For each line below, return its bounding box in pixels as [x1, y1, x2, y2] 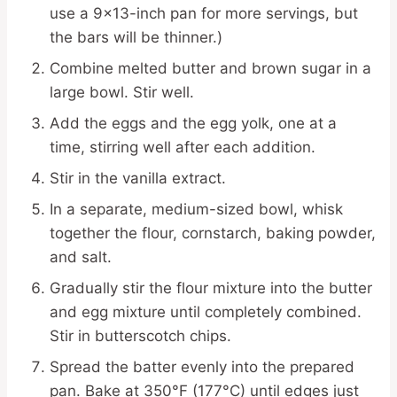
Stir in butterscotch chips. [50, 327, 231, 345]
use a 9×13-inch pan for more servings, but [50, 4, 358, 22]
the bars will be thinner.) [50, 28, 222, 46]
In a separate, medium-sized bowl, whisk [50, 200, 343, 218]
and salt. [50, 248, 112, 266]
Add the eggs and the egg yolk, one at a [50, 114, 337, 132]
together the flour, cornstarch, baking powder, [50, 224, 376, 242]
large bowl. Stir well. [50, 83, 194, 101]
